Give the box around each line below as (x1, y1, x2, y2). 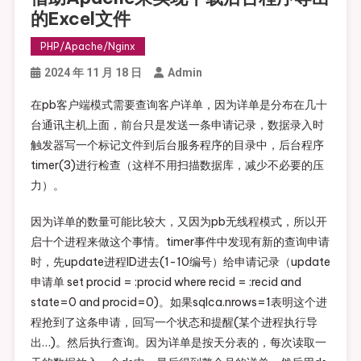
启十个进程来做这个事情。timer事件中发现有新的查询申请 (30, 234, 330, 250)
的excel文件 (30, 7, 131, 31)
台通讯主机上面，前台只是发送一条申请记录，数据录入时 (30, 118, 324, 133)
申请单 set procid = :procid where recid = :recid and (30, 275, 301, 290)
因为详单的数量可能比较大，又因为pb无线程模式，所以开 (30, 214, 327, 230)
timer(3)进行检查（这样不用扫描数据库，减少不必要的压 (30, 158, 324, 173)
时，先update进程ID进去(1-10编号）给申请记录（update (30, 255, 330, 270)
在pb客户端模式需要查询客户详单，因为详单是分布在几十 (30, 98, 327, 113)
